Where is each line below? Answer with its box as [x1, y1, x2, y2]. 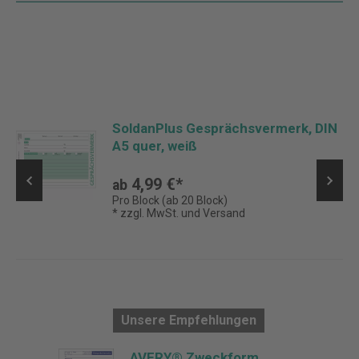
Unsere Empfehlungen [120, 313, 256, 328]
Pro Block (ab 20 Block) [112, 194, 228, 207]
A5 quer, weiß [112, 138, 197, 154]
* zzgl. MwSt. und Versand [112, 207, 245, 220]
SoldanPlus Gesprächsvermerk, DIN [112, 120, 337, 136]
